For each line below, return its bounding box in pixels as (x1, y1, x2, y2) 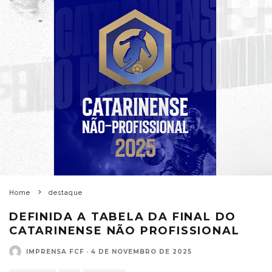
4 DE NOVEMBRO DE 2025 (90, 247, 192, 256)
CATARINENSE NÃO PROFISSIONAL (9, 224, 240, 238)
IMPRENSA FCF (26, 247, 84, 256)
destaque (48, 189, 83, 197)
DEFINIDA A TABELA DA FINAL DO (9, 210, 237, 224)
